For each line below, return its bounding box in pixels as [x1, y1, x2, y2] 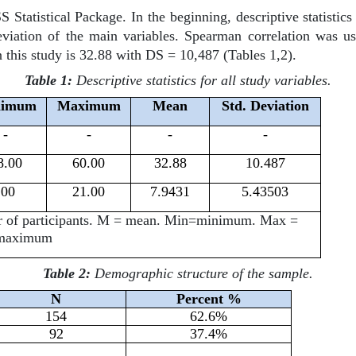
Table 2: [43, 265, 91, 281]
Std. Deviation [221, 97, 309, 114]
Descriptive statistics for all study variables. [72, 72, 331, 88]
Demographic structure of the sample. [91, 265, 313, 281]
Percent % [176, 290, 242, 307]
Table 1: [25, 72, 72, 88]
